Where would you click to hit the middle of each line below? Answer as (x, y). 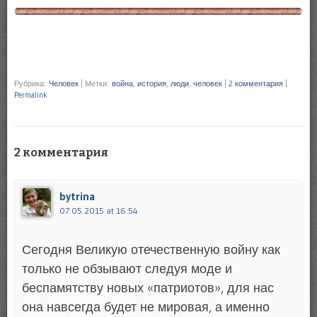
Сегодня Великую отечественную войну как (151, 249)
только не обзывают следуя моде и (127, 269)
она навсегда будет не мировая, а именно (146, 307)
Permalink (31, 95)
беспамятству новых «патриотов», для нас (148, 288)
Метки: (98, 84)
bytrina (77, 196)
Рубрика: (31, 84)
